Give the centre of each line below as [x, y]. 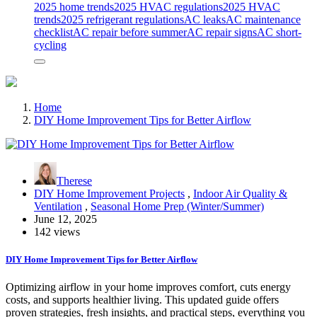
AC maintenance [263, 19]
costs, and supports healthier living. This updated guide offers [142, 300]
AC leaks [205, 19]
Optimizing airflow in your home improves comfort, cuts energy [148, 287]
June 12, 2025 [65, 219]
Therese [74, 180]
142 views [57, 231]
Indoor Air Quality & [240, 193]
